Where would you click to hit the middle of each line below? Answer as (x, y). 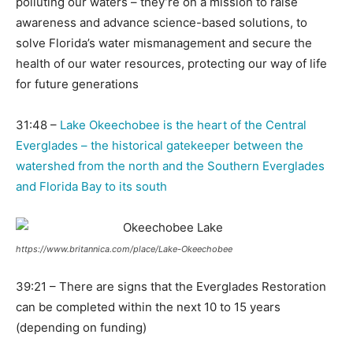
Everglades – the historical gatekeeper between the (160, 146)
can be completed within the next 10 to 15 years (148, 307)
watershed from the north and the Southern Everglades (170, 166)
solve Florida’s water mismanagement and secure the (164, 43)
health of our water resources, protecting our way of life (171, 64)
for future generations (77, 84)
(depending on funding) (81, 328)
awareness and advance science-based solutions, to (162, 23)
